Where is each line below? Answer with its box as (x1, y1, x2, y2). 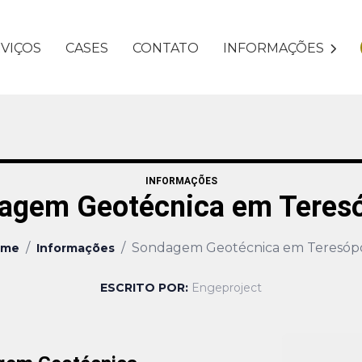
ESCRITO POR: (100, 280, 192, 296)
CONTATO (133, 40, 199, 56)
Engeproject (192, 280, 262, 296)
